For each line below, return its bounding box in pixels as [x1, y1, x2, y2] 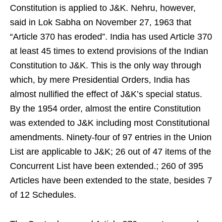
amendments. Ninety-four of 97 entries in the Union [10, 132, 212, 142]
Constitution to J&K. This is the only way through [10, 60, 201, 70]
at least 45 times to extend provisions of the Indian [10, 46, 208, 56]
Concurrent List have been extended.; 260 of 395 [10, 161, 203, 171]
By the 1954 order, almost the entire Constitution [10, 103, 201, 113]
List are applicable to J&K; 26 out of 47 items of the [10, 146, 211, 157]
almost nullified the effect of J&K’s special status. [10, 89, 202, 99]
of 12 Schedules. [10, 189, 76, 200]
